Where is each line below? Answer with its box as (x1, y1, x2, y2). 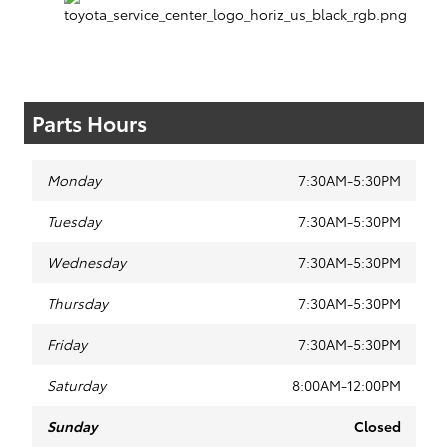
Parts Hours (32, 108, 147, 137)
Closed (354, 416, 401, 436)
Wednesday (47, 252, 126, 272)
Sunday (47, 416, 97, 436)
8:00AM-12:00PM (292, 375, 401, 395)
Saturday (47, 375, 106, 395)
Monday (47, 170, 101, 190)
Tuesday (47, 211, 101, 231)
